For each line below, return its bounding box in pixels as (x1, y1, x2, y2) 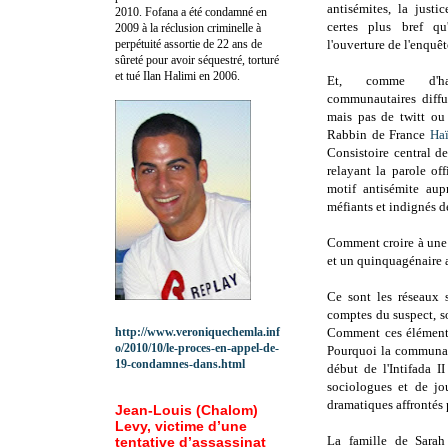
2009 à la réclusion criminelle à (115, 20, 261, 35)
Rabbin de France (327, 127, 430, 143)
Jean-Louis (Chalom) (115, 401, 258, 418)
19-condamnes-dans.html (115, 356, 245, 371)
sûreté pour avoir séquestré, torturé (115, 52, 279, 67)
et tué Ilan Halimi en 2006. (115, 68, 240, 83)
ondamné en (210, 4, 267, 19)
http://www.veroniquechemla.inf (115, 324, 280, 339)
